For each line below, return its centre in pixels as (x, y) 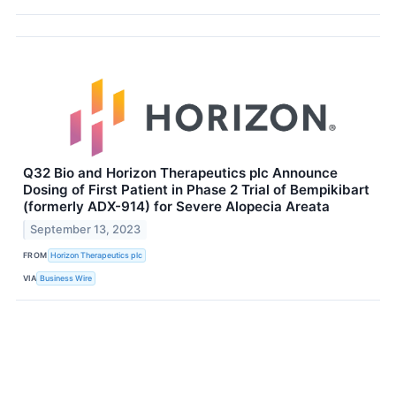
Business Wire (66, 278)
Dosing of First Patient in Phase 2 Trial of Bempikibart (196, 189)
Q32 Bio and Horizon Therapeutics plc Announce (180, 172)
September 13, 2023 (86, 229)
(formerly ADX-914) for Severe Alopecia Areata (176, 206)
